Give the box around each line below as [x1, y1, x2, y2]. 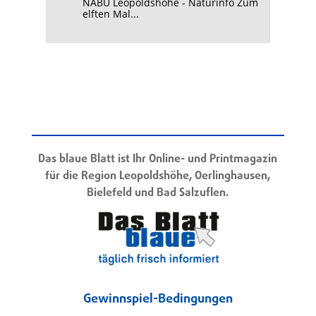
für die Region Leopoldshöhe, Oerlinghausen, [45, 168, 271, 186]
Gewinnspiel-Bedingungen [83, 289, 233, 309]
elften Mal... [82, 7, 139, 21]
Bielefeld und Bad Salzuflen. [87, 185, 229, 202]
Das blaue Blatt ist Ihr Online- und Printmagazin [38, 151, 278, 169]
